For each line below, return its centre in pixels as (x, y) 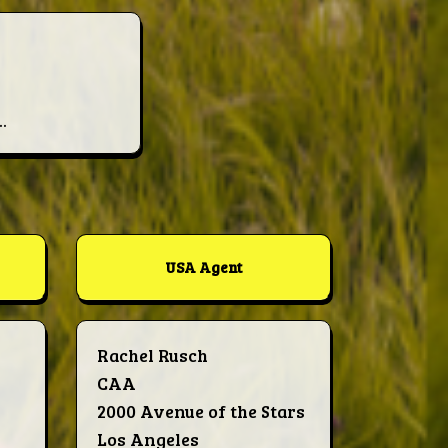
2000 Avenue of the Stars (201, 411)
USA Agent (203, 267)
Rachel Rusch (152, 355)
